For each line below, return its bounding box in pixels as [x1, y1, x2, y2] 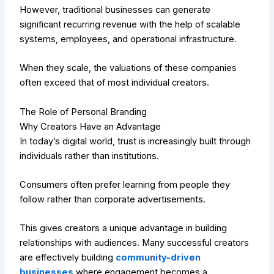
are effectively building [20, 252, 116, 264]
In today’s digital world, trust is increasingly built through [20, 135, 251, 147]
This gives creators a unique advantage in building [20, 223, 228, 234]
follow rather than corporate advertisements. [20, 193, 206, 205]
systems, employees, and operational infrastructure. [20, 33, 237, 45]
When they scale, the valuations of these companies [20, 62, 237, 74]
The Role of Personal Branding [20, 106, 147, 117]
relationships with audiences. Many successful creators [20, 237, 250, 249]
